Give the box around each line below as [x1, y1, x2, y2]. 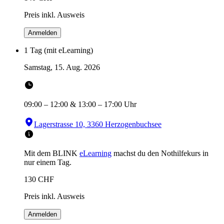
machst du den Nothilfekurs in [113, 148, 208, 157]
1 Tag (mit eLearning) [24, 45, 93, 54]
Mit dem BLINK [24, 148, 77, 157]
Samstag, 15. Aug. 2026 [24, 62, 100, 71]
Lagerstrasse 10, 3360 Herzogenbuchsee [34, 119, 161, 128]
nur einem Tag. [24, 157, 71, 166]
